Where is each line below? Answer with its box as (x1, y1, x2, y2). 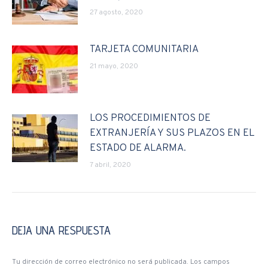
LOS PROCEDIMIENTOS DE (90, 112, 211, 126)
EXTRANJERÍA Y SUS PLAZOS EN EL (90, 127, 254, 141)
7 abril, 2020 (90, 160, 131, 170)
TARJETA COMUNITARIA (90, 43, 199, 57)
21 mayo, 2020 (90, 62, 138, 72)
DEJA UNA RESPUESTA (12, 223, 111, 238)
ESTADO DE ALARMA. (90, 142, 186, 156)
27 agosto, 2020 (90, 8, 143, 18)
